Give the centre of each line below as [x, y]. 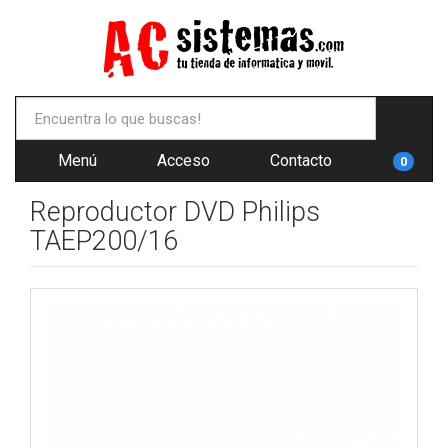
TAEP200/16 [104, 241]
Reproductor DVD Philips [175, 212]
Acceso [181, 160]
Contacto [299, 160]
